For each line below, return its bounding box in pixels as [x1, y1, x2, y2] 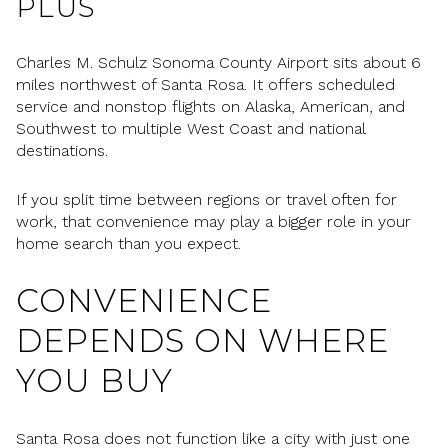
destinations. [16, 141, 108, 161]
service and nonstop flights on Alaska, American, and [16, 97, 405, 117]
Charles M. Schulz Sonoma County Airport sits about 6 [16, 53, 421, 73]
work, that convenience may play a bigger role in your [16, 211, 411, 231]
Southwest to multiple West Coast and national [16, 119, 365, 139]
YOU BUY [16, 361, 173, 401]
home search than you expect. [16, 233, 241, 253]
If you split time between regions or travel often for [16, 189, 397, 209]
